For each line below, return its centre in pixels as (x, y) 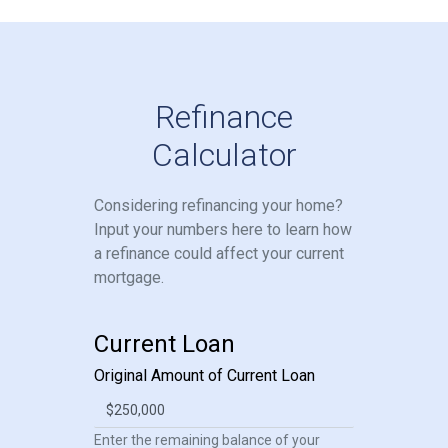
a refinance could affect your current (219, 254)
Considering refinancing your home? (218, 206)
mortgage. (129, 278)
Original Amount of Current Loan (204, 376)
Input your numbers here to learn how (223, 230)
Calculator (224, 155)
